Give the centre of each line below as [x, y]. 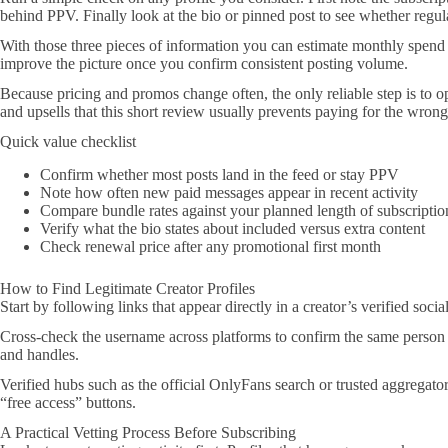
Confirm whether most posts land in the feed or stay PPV [219, 174]
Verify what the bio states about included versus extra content [232, 228]
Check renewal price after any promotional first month [210, 246]
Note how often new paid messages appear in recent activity [229, 192]
